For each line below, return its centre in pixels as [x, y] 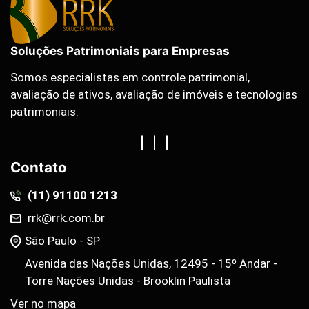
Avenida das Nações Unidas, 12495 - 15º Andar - [151, 263]
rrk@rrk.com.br [65, 218]
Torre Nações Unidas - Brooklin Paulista [128, 280]
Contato [39, 167]
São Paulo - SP [63, 240]
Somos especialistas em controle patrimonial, [130, 77]
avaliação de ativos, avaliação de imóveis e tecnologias [154, 94]
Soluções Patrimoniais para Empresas [120, 51]
